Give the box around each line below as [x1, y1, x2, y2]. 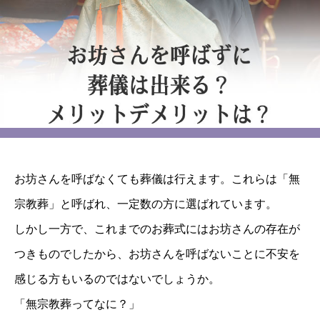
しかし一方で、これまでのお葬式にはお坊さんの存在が [14, 222, 300, 235]
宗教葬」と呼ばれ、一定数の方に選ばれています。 [14, 197, 277, 210]
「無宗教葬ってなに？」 [14, 297, 140, 310]
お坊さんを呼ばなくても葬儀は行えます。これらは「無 [14, 172, 300, 185]
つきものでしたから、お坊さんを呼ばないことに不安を [14, 247, 300, 260]
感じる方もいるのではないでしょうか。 [14, 272, 220, 285]
